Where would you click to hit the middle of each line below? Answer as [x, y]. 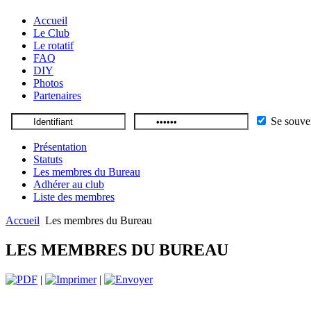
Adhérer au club [69, 185]
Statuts [48, 160]
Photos [48, 83]
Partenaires [57, 96]
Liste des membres [74, 197]
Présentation [60, 147]
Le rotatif [53, 46]
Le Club [51, 33]
